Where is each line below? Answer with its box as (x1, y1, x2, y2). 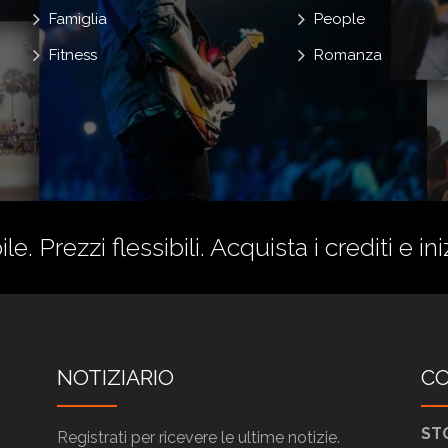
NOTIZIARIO (57, 365, 175, 390)
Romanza (314, 45, 383, 64)
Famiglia (49, 9, 108, 28)
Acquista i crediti (209, 232, 393, 262)
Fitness (49, 45, 98, 64)
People (314, 9, 366, 28)
